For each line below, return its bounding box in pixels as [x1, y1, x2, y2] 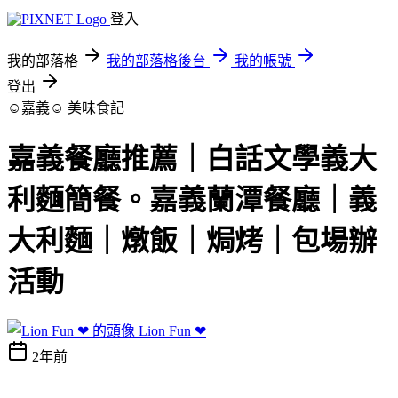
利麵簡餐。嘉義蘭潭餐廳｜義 [7, 184, 377, 217]
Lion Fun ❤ [139, 322, 206, 338]
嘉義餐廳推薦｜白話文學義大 [7, 143, 377, 176]
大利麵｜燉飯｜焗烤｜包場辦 [7, 225, 377, 258]
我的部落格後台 [107, 53, 206, 68]
